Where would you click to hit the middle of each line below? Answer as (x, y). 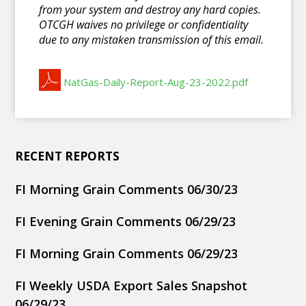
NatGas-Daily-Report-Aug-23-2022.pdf (155, 82)
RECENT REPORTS (68, 156)
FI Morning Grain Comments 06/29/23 (127, 253)
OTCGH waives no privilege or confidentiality (144, 24)
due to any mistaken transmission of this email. (152, 39)
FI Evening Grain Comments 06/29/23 (126, 221)
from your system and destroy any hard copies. (150, 9)
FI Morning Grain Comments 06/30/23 (127, 189)
